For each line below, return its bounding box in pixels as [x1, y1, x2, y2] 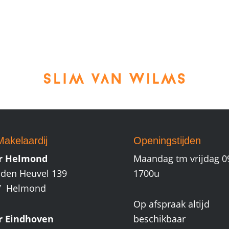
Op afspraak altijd [133, 197, 210, 210]
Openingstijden [133, 135, 201, 146]
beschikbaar [133, 212, 186, 225]
